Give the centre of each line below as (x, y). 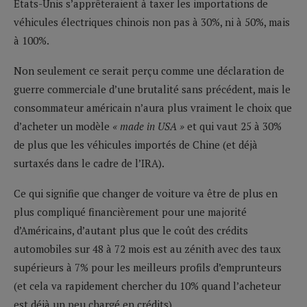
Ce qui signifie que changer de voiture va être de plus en (146, 193)
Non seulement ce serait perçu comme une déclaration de (149, 70)
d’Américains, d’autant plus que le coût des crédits (131, 230)
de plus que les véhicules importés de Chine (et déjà (136, 144)
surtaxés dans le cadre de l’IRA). (89, 163)
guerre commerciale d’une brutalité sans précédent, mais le (152, 89)
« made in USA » (148, 126)
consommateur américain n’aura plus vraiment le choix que (153, 107)
